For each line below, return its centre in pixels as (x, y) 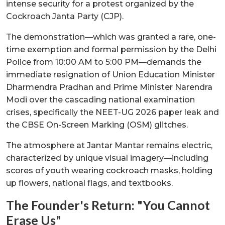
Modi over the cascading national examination (100, 99)
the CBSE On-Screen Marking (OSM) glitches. (97, 125)
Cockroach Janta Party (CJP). (65, 16)
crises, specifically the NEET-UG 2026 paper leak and (113, 112)
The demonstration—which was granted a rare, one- (111, 37)
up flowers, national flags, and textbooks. (89, 183)
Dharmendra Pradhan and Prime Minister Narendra (109, 87)
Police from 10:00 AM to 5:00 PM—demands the (104, 62)
